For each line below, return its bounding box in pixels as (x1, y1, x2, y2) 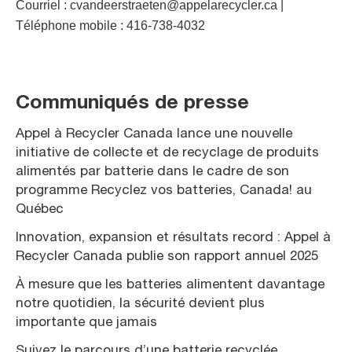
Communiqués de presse (16, 93, 249, 112)
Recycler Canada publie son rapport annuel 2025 (16, 250, 318, 262)
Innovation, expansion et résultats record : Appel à (16, 231, 331, 244)
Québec (16, 203, 64, 215)
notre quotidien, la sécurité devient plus (16, 297, 265, 310)
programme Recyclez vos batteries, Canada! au (16, 184, 312, 196)
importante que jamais (16, 316, 157, 328)
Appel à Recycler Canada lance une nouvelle (16, 127, 292, 140)
